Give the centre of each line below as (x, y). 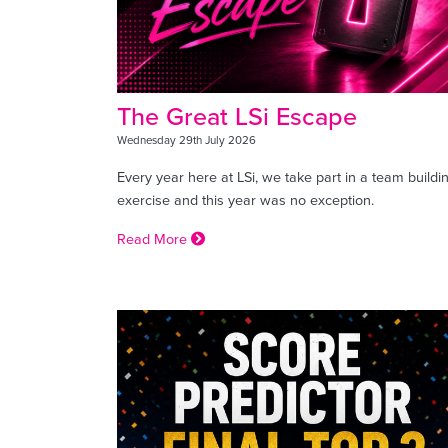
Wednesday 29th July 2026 (186, 140)
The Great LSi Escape (237, 116)
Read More (154, 239)
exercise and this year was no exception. (245, 200)
